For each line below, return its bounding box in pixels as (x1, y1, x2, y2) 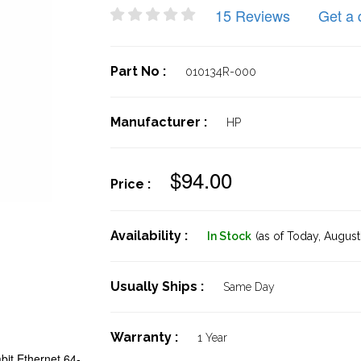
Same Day (222, 280, 275, 293)
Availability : (110, 228, 191, 243)
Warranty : (110, 330, 181, 345)
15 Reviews (214, 5, 290, 26)
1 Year (197, 331, 227, 344)
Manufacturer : (110, 114, 210, 130)
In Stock (206, 230, 251, 243)
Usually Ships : (110, 279, 207, 294)
